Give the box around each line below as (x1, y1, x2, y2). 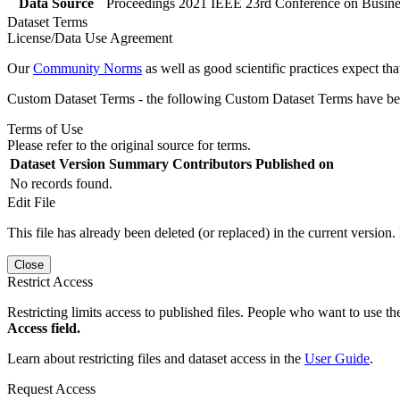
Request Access (7, 380, 96, 396)
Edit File (7, 194, 55, 210)
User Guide (304, 350, 370, 366)
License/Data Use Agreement (7, 29, 172, 46)
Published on (255, 155, 334, 171)
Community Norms (33, 60, 142, 76)
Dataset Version (10, 155, 105, 171)
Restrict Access (7, 273, 93, 289)
